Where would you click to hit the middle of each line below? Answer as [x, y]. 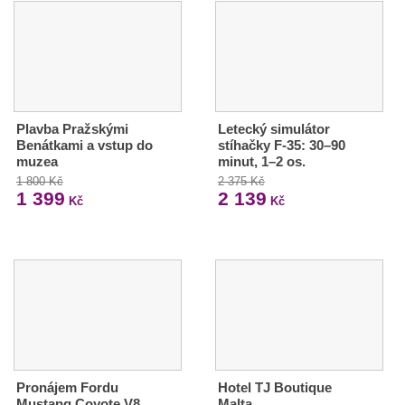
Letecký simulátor [273, 129]
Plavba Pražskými [72, 129]
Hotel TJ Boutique [274, 388]
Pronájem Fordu [67, 388]
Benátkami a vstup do [85, 146]
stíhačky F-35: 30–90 [281, 146]
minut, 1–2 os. [261, 162]
